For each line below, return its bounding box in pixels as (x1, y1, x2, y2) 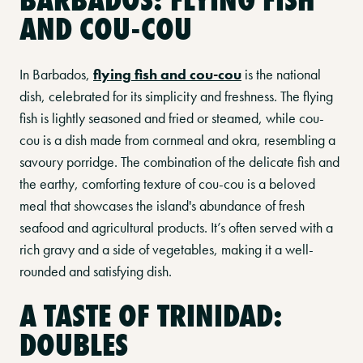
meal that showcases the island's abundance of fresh (19, 196, 305, 215)
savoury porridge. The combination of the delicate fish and (19, 152, 340, 171)
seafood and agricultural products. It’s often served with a (19, 218, 333, 237)
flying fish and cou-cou (93, 65, 241, 83)
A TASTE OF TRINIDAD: (19, 295, 283, 336)
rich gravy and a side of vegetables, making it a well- (19, 240, 314, 258)
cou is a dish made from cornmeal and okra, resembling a (19, 130, 335, 149)
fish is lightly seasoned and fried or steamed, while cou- (19, 109, 324, 127)
